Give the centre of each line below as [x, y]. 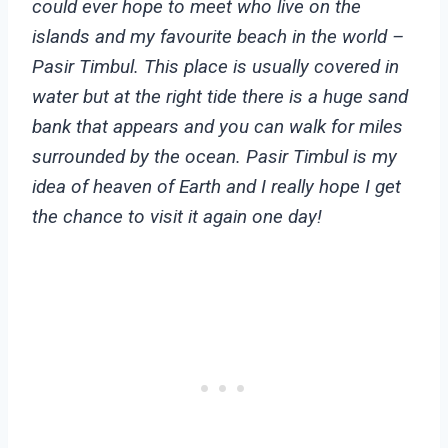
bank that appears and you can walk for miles [217, 126]
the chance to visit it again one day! [179, 216]
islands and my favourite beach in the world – [218, 36]
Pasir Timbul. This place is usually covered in [215, 66]
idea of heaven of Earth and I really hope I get [216, 186]
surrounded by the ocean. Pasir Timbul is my [214, 156]
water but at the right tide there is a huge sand [220, 96]
